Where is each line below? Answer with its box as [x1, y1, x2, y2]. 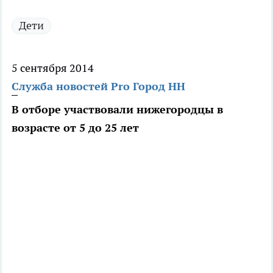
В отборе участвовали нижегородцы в [12, 102, 223, 117]
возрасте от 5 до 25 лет [12, 121, 139, 135]
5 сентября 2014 [12, 61, 94, 76]
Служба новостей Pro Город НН [12, 79, 185, 94]
